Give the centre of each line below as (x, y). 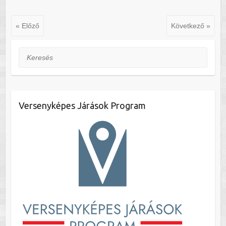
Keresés (32, 53)
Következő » (191, 25)
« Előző (27, 25)
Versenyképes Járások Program (82, 105)
